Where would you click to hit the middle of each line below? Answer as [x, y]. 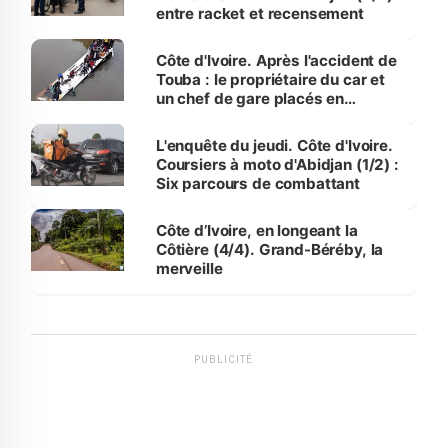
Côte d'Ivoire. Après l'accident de [267, 60]
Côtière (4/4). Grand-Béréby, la [269, 249]
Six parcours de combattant [257, 183]
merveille [189, 268]
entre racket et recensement [259, 13]
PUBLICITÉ [224, 359]
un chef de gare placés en [250, 98]
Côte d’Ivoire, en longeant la [256, 230]
